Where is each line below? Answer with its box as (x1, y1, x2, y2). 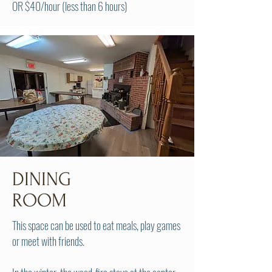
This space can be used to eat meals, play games (12, 217, 180, 233)
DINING (12, 169, 71, 190)
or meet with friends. (12, 233, 86, 249)
